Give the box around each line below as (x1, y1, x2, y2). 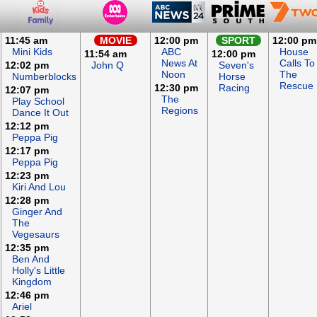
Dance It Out (12, 107, 69, 118)
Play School (12, 96, 64, 107)
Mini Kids (12, 46, 52, 57)
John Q (91, 59, 124, 71)
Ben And (12, 253, 50, 265)
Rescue (279, 80, 313, 91)
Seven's (219, 59, 254, 71)
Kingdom (12, 276, 52, 287)
